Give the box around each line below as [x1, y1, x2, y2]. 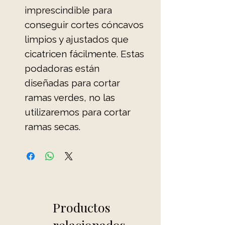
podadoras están [25, 62, 99, 74]
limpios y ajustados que [25, 33, 129, 45]
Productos [53, 198, 110, 215]
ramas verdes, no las [25, 91, 115, 103]
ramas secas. [25, 121, 80, 132]
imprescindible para [25, 4, 112, 16]
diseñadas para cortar [25, 77, 120, 88]
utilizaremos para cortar [25, 106, 131, 118]
